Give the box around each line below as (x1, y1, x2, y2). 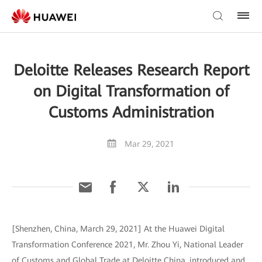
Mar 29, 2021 (125, 139, 174, 149)
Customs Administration (48, 104, 214, 121)
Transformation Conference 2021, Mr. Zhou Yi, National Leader (12, 240, 243, 249)
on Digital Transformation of (33, 82, 229, 100)
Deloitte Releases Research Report (13, 61, 249, 79)
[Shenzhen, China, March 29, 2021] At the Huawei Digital (12, 224, 225, 233)
